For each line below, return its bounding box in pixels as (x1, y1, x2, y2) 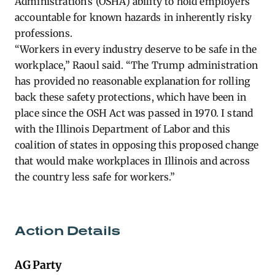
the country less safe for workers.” (15, 171, 176, 183)
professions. (15, 27, 72, 39)
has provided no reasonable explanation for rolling (15, 75, 250, 87)
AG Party (15, 258, 61, 272)
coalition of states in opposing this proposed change (15, 139, 259, 151)
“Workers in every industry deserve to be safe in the (15, 43, 257, 55)
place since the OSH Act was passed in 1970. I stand (15, 107, 254, 119)
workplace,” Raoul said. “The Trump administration (15, 59, 258, 71)
